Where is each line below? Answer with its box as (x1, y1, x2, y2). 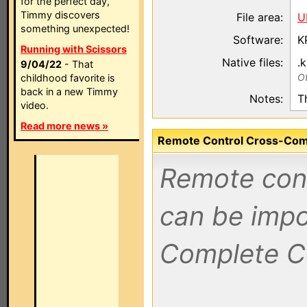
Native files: (222, 56, 283, 69)
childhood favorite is (21, 72, 115, 84)
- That (62, 58, 93, 70)
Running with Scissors (21, 43, 127, 55)
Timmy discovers (21, 9, 100, 21)
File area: (236, 10, 283, 24)
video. (21, 99, 49, 111)
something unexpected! (21, 23, 130, 34)
